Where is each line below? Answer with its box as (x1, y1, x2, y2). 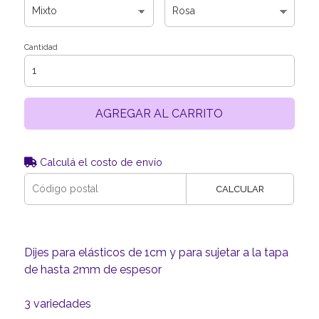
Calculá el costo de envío (36, 155, 162, 168)
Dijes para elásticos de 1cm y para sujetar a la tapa (23, 245, 288, 259)
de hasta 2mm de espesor (23, 262, 162, 276)
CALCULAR (216, 183, 265, 194)
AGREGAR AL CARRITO (95, 106, 224, 120)
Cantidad (23, 42, 58, 52)
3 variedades (23, 296, 91, 310)
